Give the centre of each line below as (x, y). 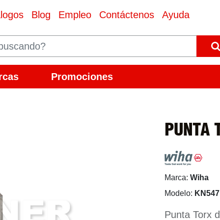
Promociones (82, 77)
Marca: (177, 177)
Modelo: (179, 193)
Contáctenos (126, 15)
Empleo (75, 15)
